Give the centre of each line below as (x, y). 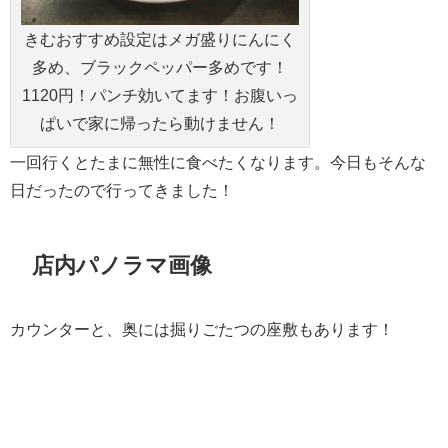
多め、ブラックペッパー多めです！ (160, 67)
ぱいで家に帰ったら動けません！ (160, 123)
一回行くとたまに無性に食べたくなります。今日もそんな (218, 162)
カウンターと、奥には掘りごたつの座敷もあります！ (202, 329)
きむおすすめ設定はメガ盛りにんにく (160, 39)
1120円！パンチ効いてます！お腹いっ (160, 95)
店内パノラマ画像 (122, 264)
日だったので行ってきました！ (122, 190)
